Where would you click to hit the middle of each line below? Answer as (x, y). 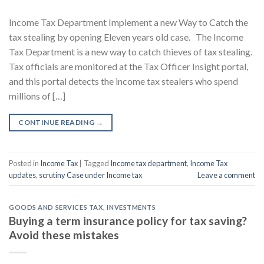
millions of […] (37, 96)
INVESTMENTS (131, 207)
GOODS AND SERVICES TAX (56, 207)
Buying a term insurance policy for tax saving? (128, 220)
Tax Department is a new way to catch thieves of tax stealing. (131, 52)
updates (22, 175)
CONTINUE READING (57, 123)
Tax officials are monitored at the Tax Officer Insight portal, (128, 67)
